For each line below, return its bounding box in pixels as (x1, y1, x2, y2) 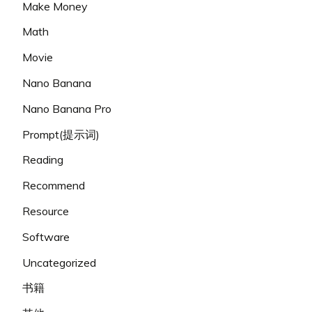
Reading (22, 153, 63, 167)
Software (22, 229, 70, 244)
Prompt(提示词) (22, 127, 100, 141)
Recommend (22, 178, 85, 193)
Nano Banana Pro (22, 101, 111, 116)
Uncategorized (22, 255, 96, 270)
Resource (22, 204, 69, 219)
